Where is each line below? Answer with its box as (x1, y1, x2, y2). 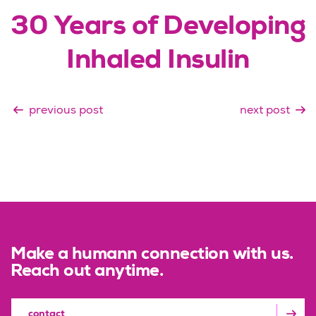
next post (240, 105, 290, 117)
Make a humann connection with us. (11, 247, 293, 264)
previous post (29, 105, 103, 117)
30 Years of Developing (11, 14, 305, 42)
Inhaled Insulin (66, 48, 250, 75)
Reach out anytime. (11, 264, 163, 281)
